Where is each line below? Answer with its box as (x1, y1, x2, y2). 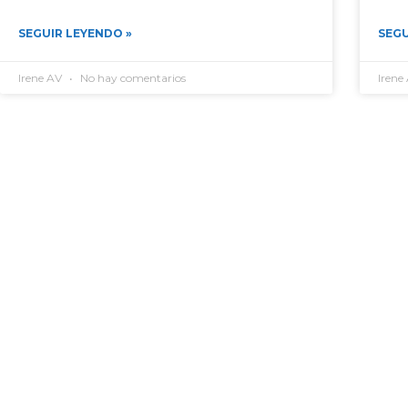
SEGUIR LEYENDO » (18, 26, 132, 41)
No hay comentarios (77, 71, 186, 86)
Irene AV (18, 71, 65, 86)
